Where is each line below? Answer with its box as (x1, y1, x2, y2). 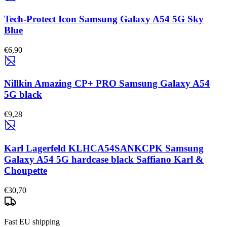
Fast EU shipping (4, 217, 60, 226)
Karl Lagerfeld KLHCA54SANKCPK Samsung (4, 142, 204, 154)
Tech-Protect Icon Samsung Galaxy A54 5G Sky (4, 13, 204, 24)
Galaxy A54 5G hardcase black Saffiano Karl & (4, 154, 204, 165)
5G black (4, 89, 42, 100)
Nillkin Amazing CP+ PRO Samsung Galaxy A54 (4, 78, 210, 89)
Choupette (4, 165, 47, 176)
